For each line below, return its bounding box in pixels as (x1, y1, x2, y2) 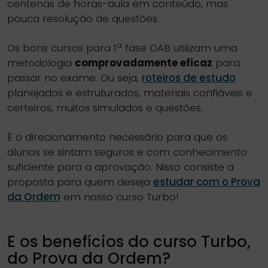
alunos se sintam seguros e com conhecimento (7, 145, 247, 159)
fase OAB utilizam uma (122, 41, 237, 55)
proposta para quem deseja (7, 175, 153, 189)
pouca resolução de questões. (7, 11, 159, 26)
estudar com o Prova (153, 175, 260, 189)
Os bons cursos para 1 (7, 41, 117, 55)
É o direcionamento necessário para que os (7, 130, 227, 144)
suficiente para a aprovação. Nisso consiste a (7, 160, 234, 174)
